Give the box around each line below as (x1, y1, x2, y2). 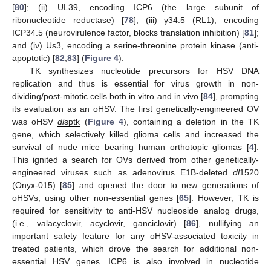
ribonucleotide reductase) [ (12, 15, 124, 25)
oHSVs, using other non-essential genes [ (12, 193, 180, 203)
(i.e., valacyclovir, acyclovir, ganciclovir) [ (12, 218, 186, 229)
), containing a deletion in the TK (123, 117, 260, 127)
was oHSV (12, 117, 58, 127)
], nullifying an (196, 218, 259, 229)
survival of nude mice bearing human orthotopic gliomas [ (12, 142, 249, 152)
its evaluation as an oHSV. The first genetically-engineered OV (12, 104, 259, 114)
